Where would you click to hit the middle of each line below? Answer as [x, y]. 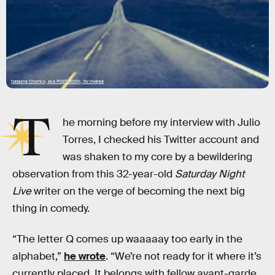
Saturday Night [210, 174]
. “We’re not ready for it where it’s [184, 256]
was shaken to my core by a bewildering [158, 157]
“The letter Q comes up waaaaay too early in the [127, 239]
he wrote [85, 256]
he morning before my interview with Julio [162, 122]
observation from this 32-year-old [94, 174]
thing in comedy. [51, 208]
